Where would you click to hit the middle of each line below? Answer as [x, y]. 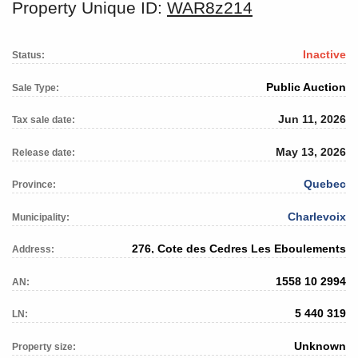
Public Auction [306, 87]
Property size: [44, 346]
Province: [34, 185]
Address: [33, 250]
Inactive [324, 55]
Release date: [44, 152]
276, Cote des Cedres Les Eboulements [239, 249]
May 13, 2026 [311, 151]
